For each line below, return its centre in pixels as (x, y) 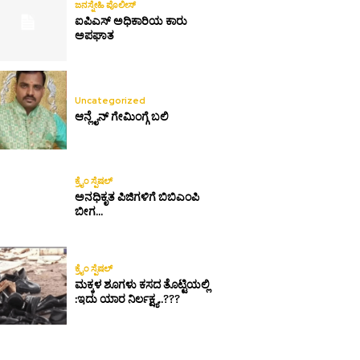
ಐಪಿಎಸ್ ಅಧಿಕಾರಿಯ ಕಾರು (131, 22)
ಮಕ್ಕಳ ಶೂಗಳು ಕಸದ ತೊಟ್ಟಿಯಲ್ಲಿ (143, 284)
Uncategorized (110, 100)
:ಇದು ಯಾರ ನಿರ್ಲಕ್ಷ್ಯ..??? (128, 299)
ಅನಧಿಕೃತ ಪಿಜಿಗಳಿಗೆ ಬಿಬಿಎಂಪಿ (137, 197)
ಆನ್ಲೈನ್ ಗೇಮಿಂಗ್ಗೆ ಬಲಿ (122, 117)
